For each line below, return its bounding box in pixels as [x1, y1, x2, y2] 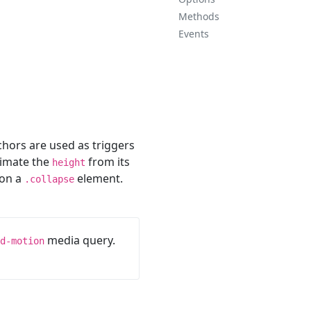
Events [178, 27, 209, 40]
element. [74, 171, 123, 186]
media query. [44, 233, 115, 248]
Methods [178, 10, 219, 23]
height [52, 157, 85, 168]
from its [85, 154, 130, 169]
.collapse [24, 174, 74, 185]
